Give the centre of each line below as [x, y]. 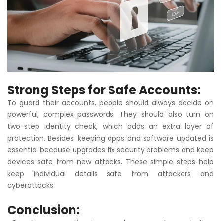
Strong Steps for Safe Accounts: [104, 90]
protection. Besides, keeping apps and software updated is [110, 138]
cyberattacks [30, 186]
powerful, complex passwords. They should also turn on [110, 115]
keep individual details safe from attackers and [110, 174]
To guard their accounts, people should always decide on [110, 103]
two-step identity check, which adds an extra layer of [110, 127]
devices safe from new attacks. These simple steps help [110, 162]
